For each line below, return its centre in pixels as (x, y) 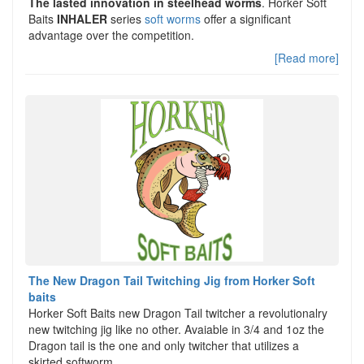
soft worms (173, 19)
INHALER (82, 19)
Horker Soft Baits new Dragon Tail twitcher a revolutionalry (178, 313)
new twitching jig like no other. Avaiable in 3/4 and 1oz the (176, 329)
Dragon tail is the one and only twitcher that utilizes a (164, 345)
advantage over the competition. (111, 35)
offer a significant (246, 19)
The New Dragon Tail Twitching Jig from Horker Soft (172, 280)
